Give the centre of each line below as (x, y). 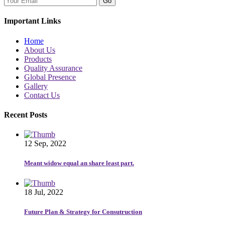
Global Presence (50, 77)
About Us (40, 50)
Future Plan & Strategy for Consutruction (83, 211)
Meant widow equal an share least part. (79, 163)
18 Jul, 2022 (44, 192)
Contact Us (42, 95)
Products (38, 59)
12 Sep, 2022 (45, 144)
